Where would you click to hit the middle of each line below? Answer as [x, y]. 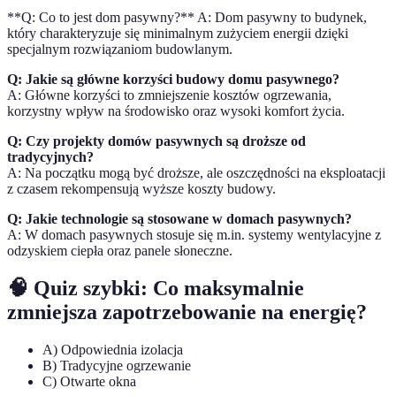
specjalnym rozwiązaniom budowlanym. [120, 49]
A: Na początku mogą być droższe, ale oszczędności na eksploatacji [196, 173]
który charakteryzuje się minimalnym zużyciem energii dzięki [178, 34]
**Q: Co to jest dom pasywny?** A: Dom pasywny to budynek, [187, 18]
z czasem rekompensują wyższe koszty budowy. [141, 189]
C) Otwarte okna [89, 381]
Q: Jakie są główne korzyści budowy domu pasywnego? [173, 80]
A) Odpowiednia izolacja [113, 349]
